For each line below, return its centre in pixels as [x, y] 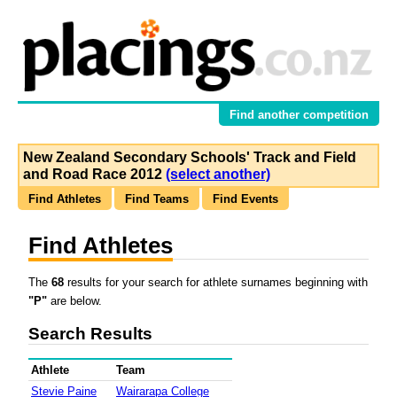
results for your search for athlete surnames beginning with [216, 283]
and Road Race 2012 [94, 175]
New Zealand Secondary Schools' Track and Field [190, 158]
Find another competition [299, 115]
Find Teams [157, 199]
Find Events [245, 199]
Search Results [90, 334]
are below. [74, 301]
